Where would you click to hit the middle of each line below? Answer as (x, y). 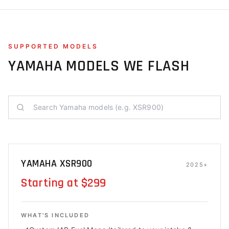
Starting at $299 (64, 183)
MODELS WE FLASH (126, 66)
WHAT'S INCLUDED (55, 215)
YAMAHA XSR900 (57, 164)
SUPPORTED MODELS (53, 46)
